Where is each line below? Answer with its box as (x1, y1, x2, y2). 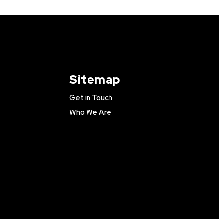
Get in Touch (69, 93, 113, 103)
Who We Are (69, 108, 112, 117)
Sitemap (69, 72, 120, 87)
